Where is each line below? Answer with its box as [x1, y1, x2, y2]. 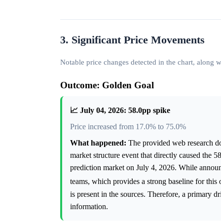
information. [70, 202, 108, 211]
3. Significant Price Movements [60, 34, 205, 46]
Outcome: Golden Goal [60, 80, 154, 91]
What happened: [70, 139, 126, 147]
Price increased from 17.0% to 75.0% [70, 122, 186, 131]
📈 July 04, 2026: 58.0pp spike [70, 106, 170, 115]
